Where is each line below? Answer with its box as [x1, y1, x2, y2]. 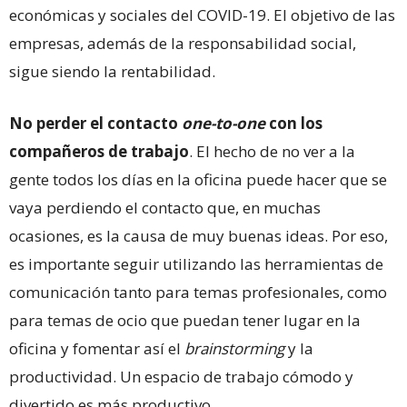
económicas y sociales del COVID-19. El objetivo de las [9, 5, 395, 26]
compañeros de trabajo [9, 141, 189, 163]
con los [265, 113, 323, 134]
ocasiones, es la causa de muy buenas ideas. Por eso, [9, 225, 388, 247]
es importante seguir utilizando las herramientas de [9, 253, 383, 275]
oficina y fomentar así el [9, 338, 184, 360]
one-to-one [182, 113, 265, 134]
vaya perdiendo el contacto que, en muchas [9, 197, 321, 219]
